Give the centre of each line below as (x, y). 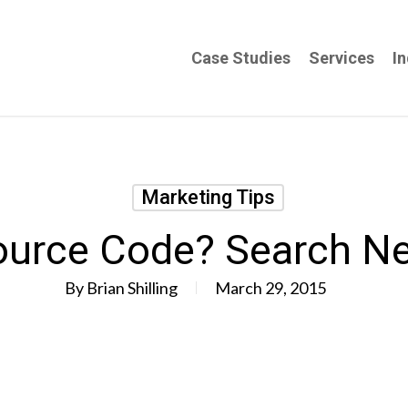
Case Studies (241, 57)
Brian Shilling (132, 288)
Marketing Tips (208, 197)
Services (342, 57)
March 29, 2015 (270, 288)
